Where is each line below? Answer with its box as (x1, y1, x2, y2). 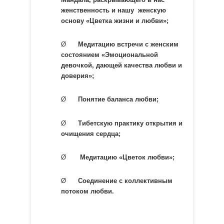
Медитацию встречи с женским (77, 40, 178, 48)
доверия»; (60, 72, 94, 80)
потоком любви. (60, 187, 114, 195)
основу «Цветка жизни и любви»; (60, 16, 168, 24)
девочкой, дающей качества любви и (60, 61, 182, 69)
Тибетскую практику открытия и (77, 119, 182, 127)
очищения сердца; (60, 129, 120, 137)
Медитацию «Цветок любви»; (77, 153, 174, 161)
